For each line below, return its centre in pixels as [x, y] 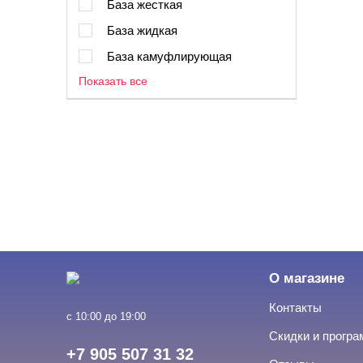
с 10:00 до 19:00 [106, 316]
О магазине [307, 278]
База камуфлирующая [169, 56]
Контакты [295, 307]
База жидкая [142, 30]
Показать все [113, 81]
